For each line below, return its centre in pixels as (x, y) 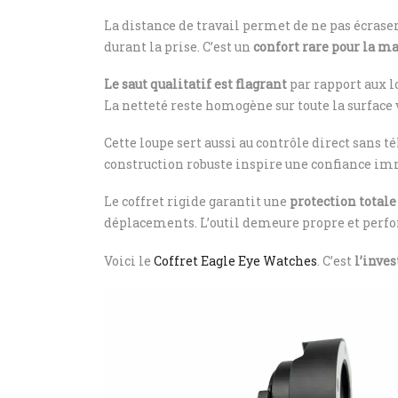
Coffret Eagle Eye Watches (235, 260)
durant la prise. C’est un (179, 46)
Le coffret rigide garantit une (197, 202)
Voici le (129, 260)
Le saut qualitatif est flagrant (195, 84)
